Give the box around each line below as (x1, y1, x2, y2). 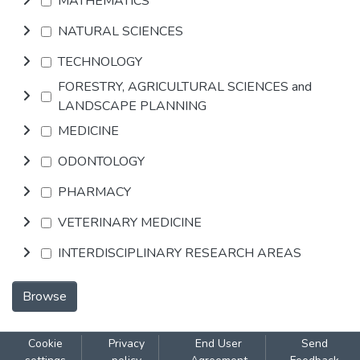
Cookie (27, 336, 63, 351)
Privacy (108, 336, 145, 351)
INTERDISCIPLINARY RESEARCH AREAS (58, 244, 301, 262)
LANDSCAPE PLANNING (58, 97, 207, 115)
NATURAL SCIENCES (58, 22, 183, 40)
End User (195, 336, 243, 351)
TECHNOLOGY (58, 53, 142, 71)
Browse (22, 288, 67, 305)
